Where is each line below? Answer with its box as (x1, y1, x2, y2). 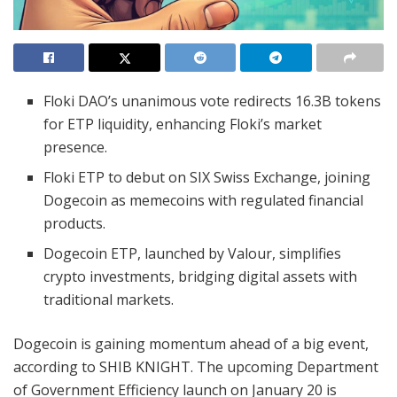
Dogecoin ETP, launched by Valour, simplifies (43, 243, 342, 263)
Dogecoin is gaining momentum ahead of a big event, (13, 333, 369, 354)
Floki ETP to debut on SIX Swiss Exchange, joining (43, 167, 371, 187)
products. (43, 213, 106, 233)
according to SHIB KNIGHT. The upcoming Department (13, 356, 378, 377)
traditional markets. (43, 289, 175, 309)
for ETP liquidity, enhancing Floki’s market (43, 113, 323, 134)
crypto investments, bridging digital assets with (43, 266, 358, 286)
